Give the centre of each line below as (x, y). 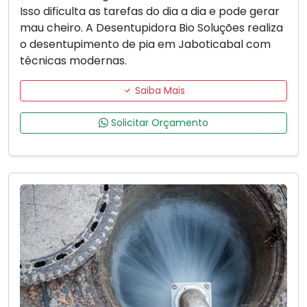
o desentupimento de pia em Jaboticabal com (145, 45)
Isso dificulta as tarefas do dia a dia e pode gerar (150, 12)
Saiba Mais (158, 91)
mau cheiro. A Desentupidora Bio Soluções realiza (151, 28)
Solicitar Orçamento (158, 123)
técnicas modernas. (73, 61)
